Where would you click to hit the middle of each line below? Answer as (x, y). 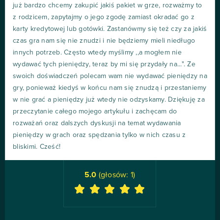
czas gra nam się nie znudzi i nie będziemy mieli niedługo (104, 41)
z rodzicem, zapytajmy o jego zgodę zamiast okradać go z (104, 17)
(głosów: (113, 175)
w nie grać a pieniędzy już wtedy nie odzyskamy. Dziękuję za (109, 100)
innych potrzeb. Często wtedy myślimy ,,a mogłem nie (97, 53)
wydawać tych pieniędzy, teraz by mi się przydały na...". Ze (104, 65)
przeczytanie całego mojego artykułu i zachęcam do (95, 112)
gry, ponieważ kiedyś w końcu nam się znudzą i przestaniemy (110, 88)
